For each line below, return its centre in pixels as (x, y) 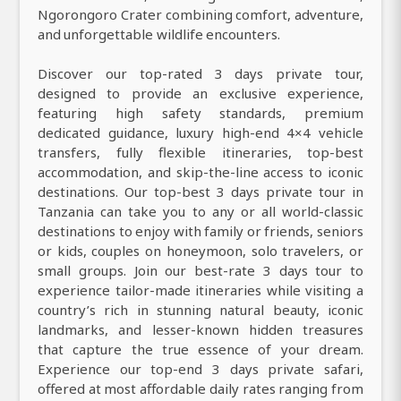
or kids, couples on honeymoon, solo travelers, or (200, 250)
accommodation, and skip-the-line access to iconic (200, 171)
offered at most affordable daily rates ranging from (200, 388)
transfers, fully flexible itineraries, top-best (200, 152)
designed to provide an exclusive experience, (200, 93)
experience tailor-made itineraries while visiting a (200, 290)
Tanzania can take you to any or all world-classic (200, 211)
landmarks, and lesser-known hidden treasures (200, 329)
